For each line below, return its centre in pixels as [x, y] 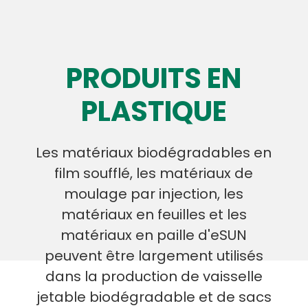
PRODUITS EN [154, 79]
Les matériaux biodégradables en [154, 153]
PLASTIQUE [154, 112]
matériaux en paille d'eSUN [154, 235]
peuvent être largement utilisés [154, 256]
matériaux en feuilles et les [154, 215]
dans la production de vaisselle [154, 277]
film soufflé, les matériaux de [154, 174]
